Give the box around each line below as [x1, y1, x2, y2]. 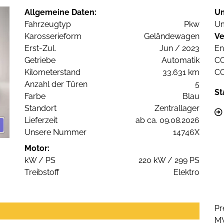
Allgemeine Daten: [24, 7, 96, 17]
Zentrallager [154, 103, 199, 113]
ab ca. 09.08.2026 [135, 115, 199, 125]
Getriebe [24, 55, 55, 65]
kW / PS [24, 155, 55, 165]
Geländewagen [144, 31, 199, 41]
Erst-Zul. [24, 43, 56, 53]
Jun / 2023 [159, 43, 199, 53]
